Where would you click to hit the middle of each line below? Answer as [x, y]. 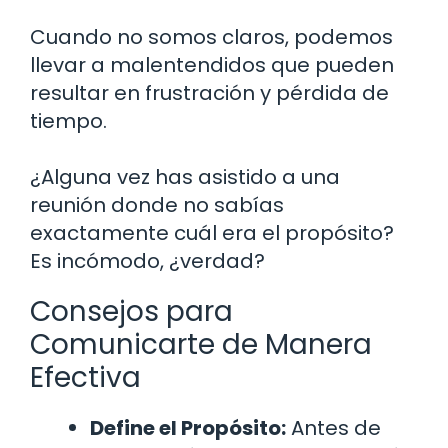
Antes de [333, 428]
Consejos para [131, 312]
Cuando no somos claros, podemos [211, 37]
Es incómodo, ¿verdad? [147, 261]
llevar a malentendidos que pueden [212, 65]
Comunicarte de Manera [201, 345]
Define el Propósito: [188, 428]
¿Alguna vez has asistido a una [185, 177]
